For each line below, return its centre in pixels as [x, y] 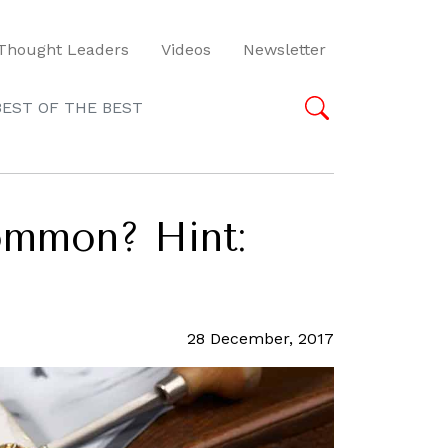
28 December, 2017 [260, 338]
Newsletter [284, 49]
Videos [186, 49]
